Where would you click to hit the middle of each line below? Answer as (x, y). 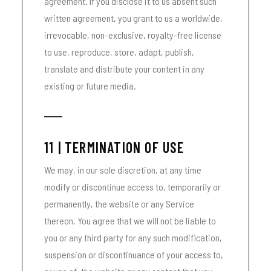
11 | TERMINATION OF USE (114, 147)
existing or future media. (90, 86)
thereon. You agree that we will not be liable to (130, 220)
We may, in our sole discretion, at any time (123, 170)
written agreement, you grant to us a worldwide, (133, 18)
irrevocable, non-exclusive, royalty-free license (133, 35)
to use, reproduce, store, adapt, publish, (119, 52)
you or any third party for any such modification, (133, 237)
